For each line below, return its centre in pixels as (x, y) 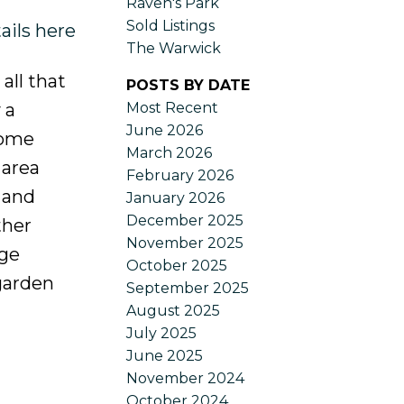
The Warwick (174, 48)
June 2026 (165, 130)
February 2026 (180, 175)
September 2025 (188, 288)
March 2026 (170, 152)
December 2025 (185, 220)
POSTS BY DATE (188, 85)
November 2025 (185, 243)
